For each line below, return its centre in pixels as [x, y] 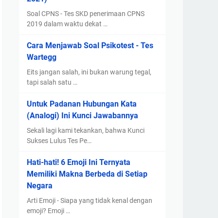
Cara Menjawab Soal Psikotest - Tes [90, 45]
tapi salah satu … [52, 82]
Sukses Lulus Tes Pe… [59, 141]
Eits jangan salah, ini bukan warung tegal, [89, 72]
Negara [40, 186]
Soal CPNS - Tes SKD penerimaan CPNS [86, 14]
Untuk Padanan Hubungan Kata [82, 104]
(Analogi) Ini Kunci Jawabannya [82, 116]
